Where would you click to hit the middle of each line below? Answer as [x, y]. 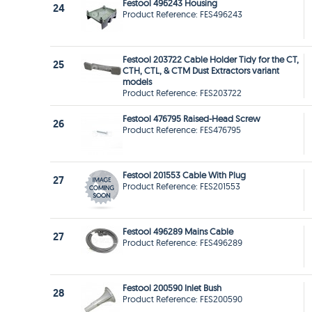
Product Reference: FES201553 [181, 186]
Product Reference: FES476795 [182, 130]
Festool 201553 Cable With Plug [184, 175]
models [137, 82]
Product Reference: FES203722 [182, 93]
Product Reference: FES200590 [182, 299]
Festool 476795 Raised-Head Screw [192, 119]
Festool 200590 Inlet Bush [172, 288]
